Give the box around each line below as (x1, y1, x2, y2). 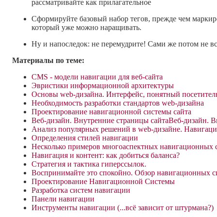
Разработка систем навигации (31, 186, 130, 195)
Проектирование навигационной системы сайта (31, 108, 191, 116)
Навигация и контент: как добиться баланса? (31, 151, 180, 160)
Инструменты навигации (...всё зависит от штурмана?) (31, 203, 214, 212)
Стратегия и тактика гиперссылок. (31, 160, 146, 169)
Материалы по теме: (12, 56, 84, 65)
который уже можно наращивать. (31, 23, 141, 32)
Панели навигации (31, 195, 94, 203)
